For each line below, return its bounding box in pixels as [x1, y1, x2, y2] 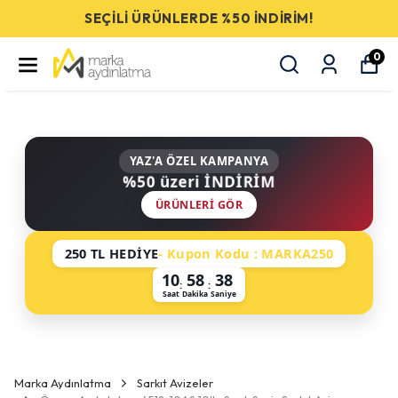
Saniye [211, 289, 236, 298]
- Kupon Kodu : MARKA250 [158, 244, 334, 262]
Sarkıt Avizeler [137, 376, 213, 390]
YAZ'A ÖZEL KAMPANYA [129, 153, 269, 169]
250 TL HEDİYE [64, 244, 159, 262]
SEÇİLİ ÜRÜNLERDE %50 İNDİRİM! [84, 10, 314, 27]
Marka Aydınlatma [14, 376, 111, 390]
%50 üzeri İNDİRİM [122, 171, 276, 193]
